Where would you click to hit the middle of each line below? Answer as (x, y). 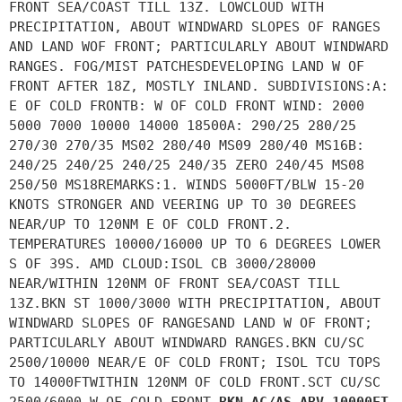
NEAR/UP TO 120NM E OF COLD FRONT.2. (150, 224)
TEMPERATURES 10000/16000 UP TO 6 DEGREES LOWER (195, 244)
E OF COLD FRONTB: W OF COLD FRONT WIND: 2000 (187, 105)
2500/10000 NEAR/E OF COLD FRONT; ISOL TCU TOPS (195, 362)
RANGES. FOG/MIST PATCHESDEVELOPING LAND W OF (187, 66)
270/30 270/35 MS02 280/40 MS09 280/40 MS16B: (187, 145)
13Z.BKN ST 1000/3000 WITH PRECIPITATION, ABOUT (195, 303)
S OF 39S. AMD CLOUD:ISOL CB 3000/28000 (162, 263)
